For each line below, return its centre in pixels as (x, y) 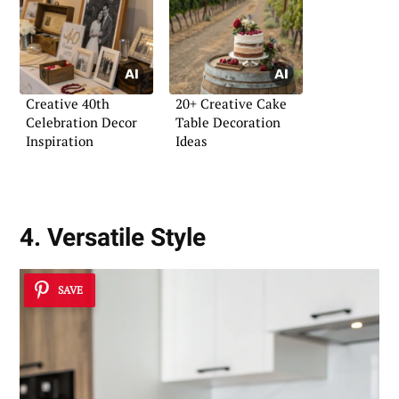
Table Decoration (228, 122)
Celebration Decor (81, 122)
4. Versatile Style (113, 237)
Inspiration (60, 141)
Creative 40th (68, 103)
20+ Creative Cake (231, 103)
